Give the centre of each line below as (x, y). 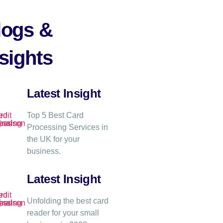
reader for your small (63, 213)
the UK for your (53, 139)
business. (44, 151)
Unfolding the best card (68, 201)
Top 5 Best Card (55, 115)
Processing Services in (67, 127)
